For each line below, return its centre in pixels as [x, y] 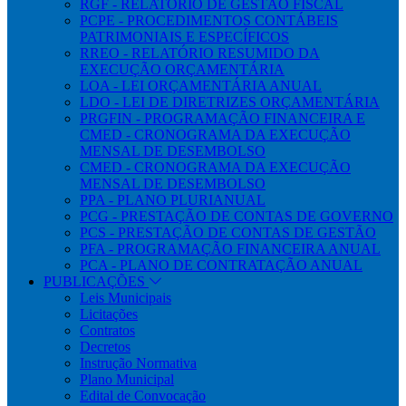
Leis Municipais [126, 298]
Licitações [109, 314]
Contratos [107, 330]
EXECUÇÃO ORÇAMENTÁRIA [182, 69]
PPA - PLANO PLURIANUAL [173, 200]
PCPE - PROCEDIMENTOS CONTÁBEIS [209, 20]
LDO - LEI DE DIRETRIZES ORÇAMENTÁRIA [230, 102]
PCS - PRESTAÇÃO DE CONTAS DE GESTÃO [228, 232]
